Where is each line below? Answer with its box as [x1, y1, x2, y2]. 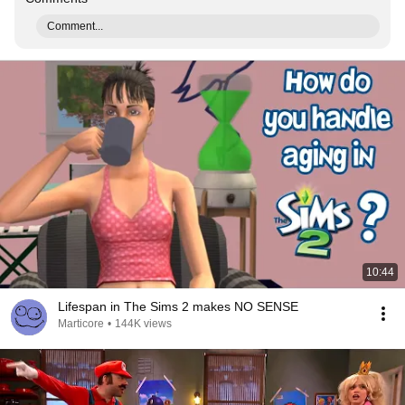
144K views [115, 317, 172, 330]
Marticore [58, 317, 104, 330]
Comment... [47, 20, 103, 33]
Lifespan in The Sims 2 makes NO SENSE [58, 299, 298, 314]
